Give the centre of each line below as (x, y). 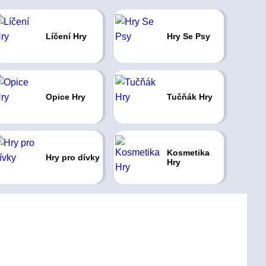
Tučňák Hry (189, 97)
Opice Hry (65, 97)
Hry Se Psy (188, 36)
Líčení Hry (66, 36)
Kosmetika (188, 153)
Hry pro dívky (72, 157)
